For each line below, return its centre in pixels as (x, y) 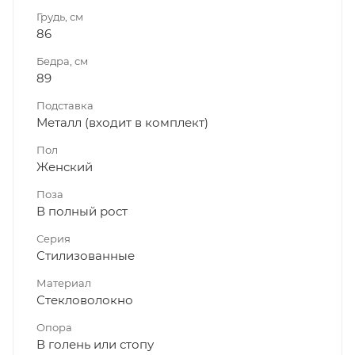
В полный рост (82, 211)
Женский (65, 166)
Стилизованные (86, 255)
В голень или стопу (95, 344)
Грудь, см (60, 16)
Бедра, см (62, 61)
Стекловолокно (85, 300)
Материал (64, 282)
